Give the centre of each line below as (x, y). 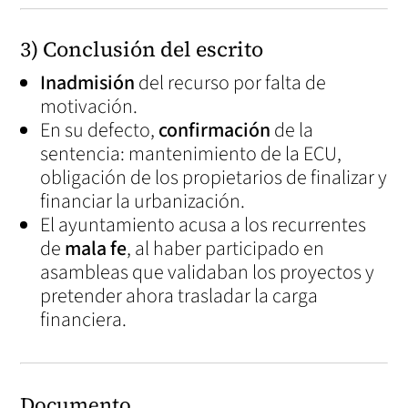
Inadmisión (88, 83)
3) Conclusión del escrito (142, 49)
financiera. (84, 320)
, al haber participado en (226, 249)
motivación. (89, 107)
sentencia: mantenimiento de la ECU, (191, 154)
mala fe (96, 249)
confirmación (215, 130)
